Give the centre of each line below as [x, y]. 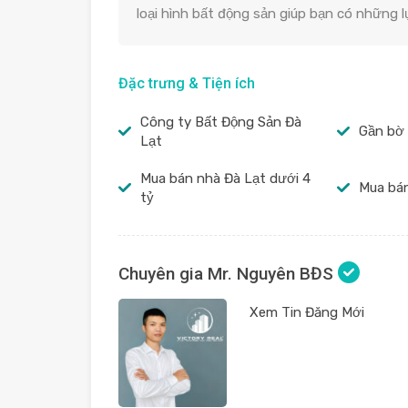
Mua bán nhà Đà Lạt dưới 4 [225, 178]
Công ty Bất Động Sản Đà [221, 122]
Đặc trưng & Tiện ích [187, 83]
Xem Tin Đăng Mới [306, 312]
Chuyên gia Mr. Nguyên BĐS [228, 273]
